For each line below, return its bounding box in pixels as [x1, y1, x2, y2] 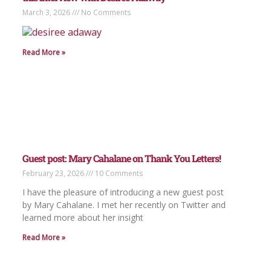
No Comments [79, 7, 131, 18]
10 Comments [93, 168, 143, 178]
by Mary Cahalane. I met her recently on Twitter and [22, 198, 226, 211]
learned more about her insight [22, 211, 144, 223]
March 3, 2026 [22, 7, 73, 18]
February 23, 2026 [22, 168, 87, 178]
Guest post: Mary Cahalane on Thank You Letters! [22, 151, 221, 165]
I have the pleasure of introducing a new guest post [22, 186, 224, 198]
